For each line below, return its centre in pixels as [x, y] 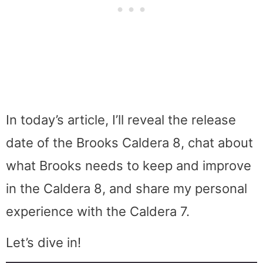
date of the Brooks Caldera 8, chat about [129, 143]
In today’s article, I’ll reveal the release [121, 120]
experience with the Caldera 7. [98, 212]
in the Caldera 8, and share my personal [127, 189]
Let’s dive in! [43, 242]
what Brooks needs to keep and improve [129, 166]
